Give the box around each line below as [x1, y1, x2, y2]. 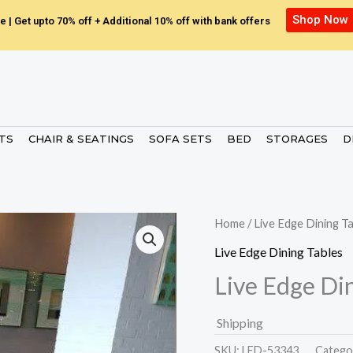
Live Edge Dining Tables [214, 243, 343, 259]
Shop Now [292, 13, 349, 27]
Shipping [217, 314, 263, 330]
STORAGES [266, 132, 328, 146]
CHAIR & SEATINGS [28, 132, 134, 146]
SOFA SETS [149, 132, 212, 146]
